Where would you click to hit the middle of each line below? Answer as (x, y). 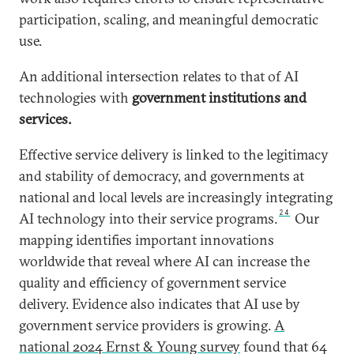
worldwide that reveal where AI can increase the (164, 262)
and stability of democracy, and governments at (162, 176)
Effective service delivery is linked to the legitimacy (174, 155)
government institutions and (219, 98)
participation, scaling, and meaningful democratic (169, 20)
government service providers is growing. (145, 326)
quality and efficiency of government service (153, 283)
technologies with (75, 98)
